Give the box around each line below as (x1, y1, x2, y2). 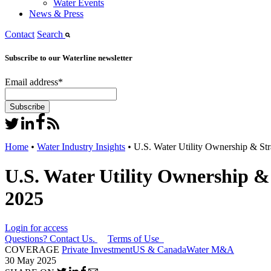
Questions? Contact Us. (5, 233, 95, 244)
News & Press (29, 8, 83, 19)
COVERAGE (5, 244, 59, 255)
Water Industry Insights (37, 141, 125, 152)
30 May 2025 (5, 255, 56, 266)
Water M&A (186, 244, 234, 255)
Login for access (5, 223, 68, 233)
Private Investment (62, 244, 132, 255)
